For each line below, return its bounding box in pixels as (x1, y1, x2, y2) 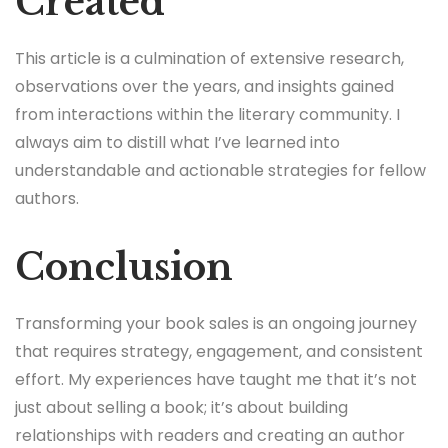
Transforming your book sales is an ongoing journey (15, 312, 417, 336)
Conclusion (15, 244, 233, 290)
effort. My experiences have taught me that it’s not (15, 368, 417, 392)
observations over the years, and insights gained (15, 74, 394, 98)
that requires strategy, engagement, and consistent (15, 340, 423, 364)
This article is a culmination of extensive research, (15, 46, 404, 70)
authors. (15, 186, 79, 210)
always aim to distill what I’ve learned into (15, 130, 340, 154)
